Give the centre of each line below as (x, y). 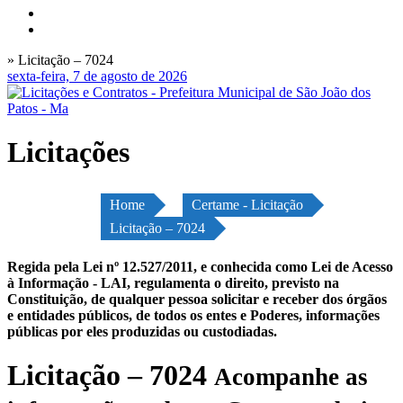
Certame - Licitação (247, 204)
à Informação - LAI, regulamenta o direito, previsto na (173, 282)
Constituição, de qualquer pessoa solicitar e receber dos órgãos (197, 299)
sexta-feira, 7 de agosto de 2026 (97, 76)
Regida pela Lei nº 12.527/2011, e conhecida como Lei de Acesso (200, 266)
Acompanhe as (291, 377)
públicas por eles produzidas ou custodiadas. (142, 331)
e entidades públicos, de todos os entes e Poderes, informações (193, 315)
